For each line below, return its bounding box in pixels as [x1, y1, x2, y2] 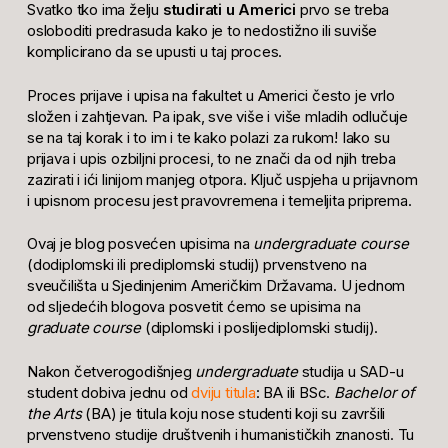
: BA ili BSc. [255, 382, 334, 402]
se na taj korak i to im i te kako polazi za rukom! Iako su [26, 127, 390, 147]
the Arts [26, 403, 82, 423]
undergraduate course [253, 234, 409, 254]
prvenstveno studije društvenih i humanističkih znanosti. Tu [26, 424, 415, 444]
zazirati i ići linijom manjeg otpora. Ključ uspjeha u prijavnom [26, 169, 418, 189]
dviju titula [191, 382, 256, 402]
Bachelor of [333, 382, 415, 402]
